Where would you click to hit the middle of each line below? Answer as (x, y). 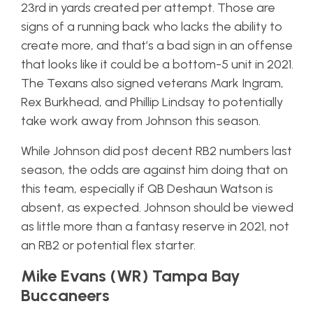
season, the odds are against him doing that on (154, 170)
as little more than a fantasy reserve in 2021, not (155, 226)
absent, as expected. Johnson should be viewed (157, 208)
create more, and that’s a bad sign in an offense (157, 45)
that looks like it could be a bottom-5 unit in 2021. (157, 64)
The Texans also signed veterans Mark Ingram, (152, 83)
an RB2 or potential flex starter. (108, 245)
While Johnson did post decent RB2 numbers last (156, 151)
